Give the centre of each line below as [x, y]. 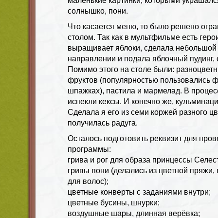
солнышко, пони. [98, 11]
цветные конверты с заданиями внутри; [139, 192]
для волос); [88, 181]
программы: [89, 149]
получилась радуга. [103, 123]
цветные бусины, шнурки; [114, 202]
